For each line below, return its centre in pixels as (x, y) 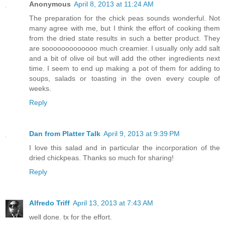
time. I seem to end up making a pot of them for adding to (125, 69)
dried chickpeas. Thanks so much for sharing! (101, 158)
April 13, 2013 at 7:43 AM (113, 203)
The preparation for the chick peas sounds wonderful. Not (125, 18)
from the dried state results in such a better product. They (125, 38)
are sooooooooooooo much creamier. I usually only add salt (125, 48)
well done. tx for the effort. (71, 217)
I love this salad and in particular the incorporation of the (125, 148)
